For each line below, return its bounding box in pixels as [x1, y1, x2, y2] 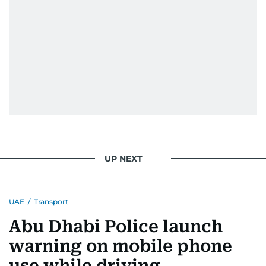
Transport [34, 197, 68, 206]
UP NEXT [104, 153, 142, 164]
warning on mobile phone [9, 236, 232, 256]
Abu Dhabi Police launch [9, 217, 223, 236]
